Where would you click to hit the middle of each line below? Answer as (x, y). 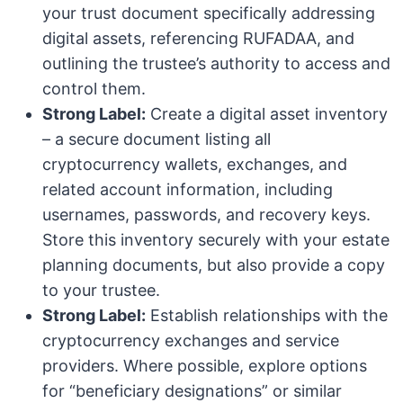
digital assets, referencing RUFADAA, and (199, 39)
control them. (94, 89)
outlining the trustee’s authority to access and (217, 64)
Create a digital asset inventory (267, 114)
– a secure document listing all (157, 139)
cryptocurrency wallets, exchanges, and (195, 165)
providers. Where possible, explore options (205, 366)
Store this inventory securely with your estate (216, 240)
